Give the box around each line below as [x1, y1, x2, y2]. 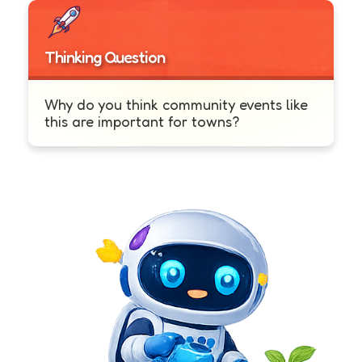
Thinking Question [44, 48, 165, 68]
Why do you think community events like [44, 95, 308, 114]
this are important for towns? [44, 112, 239, 131]
